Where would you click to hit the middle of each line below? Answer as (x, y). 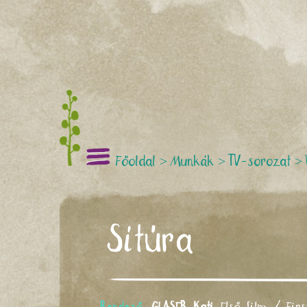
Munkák (193, 162)
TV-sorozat (260, 162)
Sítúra (151, 242)
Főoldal (136, 162)
